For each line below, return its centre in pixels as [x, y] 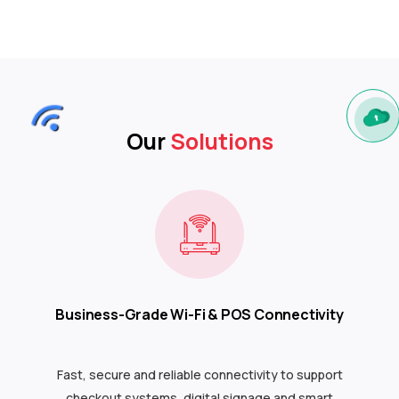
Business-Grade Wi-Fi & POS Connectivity [199, 314]
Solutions [221, 141]
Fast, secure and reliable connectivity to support [199, 374]
